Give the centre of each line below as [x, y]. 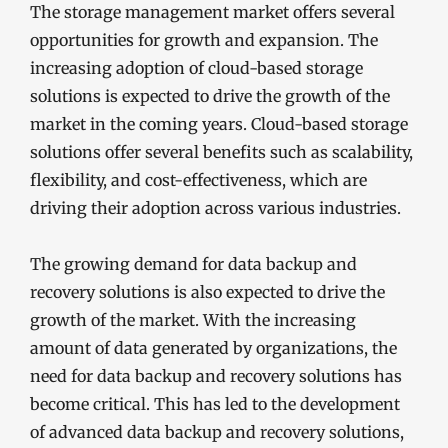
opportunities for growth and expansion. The [204, 40]
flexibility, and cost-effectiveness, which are [198, 180]
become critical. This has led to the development [215, 404]
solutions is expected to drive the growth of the [210, 96]
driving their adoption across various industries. [215, 208]
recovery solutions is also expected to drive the [207, 292]
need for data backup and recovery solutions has [216, 376]
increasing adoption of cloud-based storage [196, 68]
